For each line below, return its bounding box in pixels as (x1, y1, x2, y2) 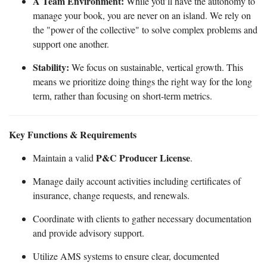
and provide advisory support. (33, 226, 144, 239)
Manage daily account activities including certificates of (33, 174, 241, 187)
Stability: (33, 60, 69, 74)
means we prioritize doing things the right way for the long (33, 74, 252, 88)
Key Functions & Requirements (9, 127, 136, 141)
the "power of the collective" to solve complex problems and (33, 23, 257, 36)
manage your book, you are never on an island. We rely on (33, 8, 251, 21)
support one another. (33, 37, 109, 50)
